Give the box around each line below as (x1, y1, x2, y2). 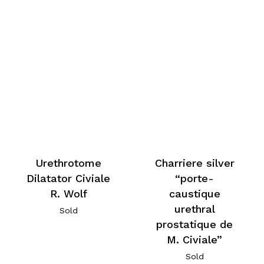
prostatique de (156, 217, 233, 230)
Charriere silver (154, 156, 235, 169)
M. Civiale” (167, 233, 223, 246)
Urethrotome (35, 156, 102, 169)
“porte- (175, 171, 214, 184)
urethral (174, 202, 215, 215)
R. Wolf (49, 187, 87, 200)
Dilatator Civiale (27, 171, 111, 184)
